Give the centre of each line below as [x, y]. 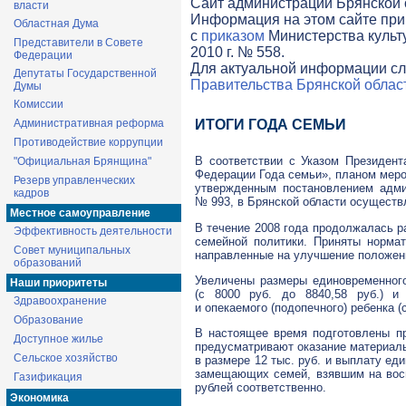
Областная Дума [56, 24]
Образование [48, 320]
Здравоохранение [60, 301]
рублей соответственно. [261, 388]
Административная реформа [89, 123]
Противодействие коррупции [88, 142]
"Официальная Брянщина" [82, 161]
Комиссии [39, 104]
